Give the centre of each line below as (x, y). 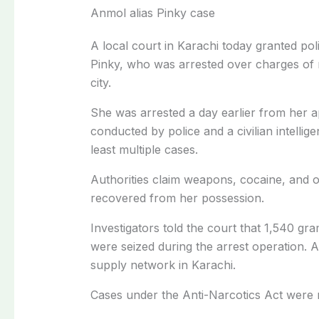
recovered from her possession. (177, 198)
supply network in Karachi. (163, 265)
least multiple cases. (144, 149)
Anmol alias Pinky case (152, 12)
